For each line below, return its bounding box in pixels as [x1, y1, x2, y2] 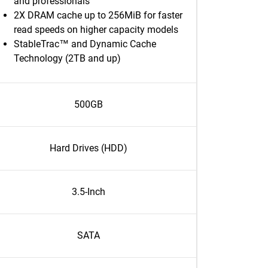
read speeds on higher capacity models [14, 24, 178, 35]
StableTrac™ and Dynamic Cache [14, 38, 156, 50]
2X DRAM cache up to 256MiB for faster [14, 10, 182, 21]
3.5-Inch [71, 186, 105, 197]
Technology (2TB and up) [14, 53, 121, 64]
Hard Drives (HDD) [49, 142, 127, 154]
